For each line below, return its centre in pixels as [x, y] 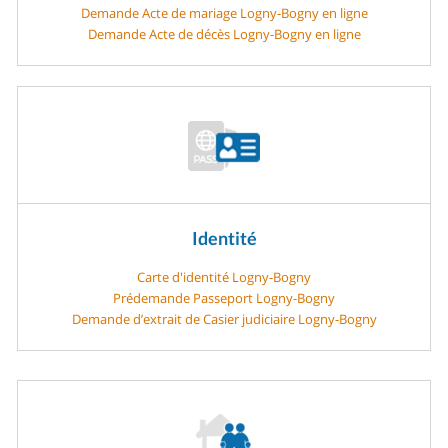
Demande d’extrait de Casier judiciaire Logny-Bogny [224, 318]
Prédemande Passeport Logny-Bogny [224, 297]
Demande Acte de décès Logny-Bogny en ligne [224, 33]
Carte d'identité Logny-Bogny [224, 276]
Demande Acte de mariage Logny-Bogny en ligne [224, 12]
